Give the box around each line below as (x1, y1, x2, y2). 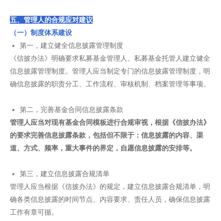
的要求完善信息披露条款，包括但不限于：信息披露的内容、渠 (10, 131, 203, 139)
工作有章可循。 (10, 208, 58, 216)
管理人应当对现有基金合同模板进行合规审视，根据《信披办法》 (10, 118, 210, 126)
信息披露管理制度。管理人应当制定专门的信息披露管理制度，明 (10, 67, 210, 75)
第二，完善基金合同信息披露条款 (20, 106, 123, 113)
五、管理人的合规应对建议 (10, 16, 93, 24)
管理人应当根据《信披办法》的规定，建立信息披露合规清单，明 (10, 183, 210, 190)
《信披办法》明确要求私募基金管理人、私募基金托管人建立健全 (10, 54, 210, 62)
